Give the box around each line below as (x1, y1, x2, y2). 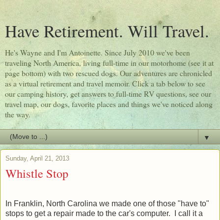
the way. (5, 109, 30, 119)
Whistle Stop (5, 165, 68, 181)
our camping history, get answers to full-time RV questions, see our (5, 88, 211, 99)
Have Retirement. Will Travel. (5, 20, 209, 42)
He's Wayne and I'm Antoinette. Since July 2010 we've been (5, 47, 190, 57)
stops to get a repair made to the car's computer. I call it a (5, 209, 203, 218)
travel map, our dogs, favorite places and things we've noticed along (5, 99, 213, 109)
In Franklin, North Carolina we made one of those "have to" (5, 199, 209, 208)
